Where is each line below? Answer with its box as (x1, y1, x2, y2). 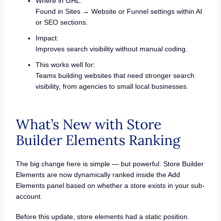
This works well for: (35, 60, 95, 69)
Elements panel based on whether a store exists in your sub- (15, 181, 205, 189)
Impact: (35, 34, 59, 42)
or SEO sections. (35, 18, 88, 26)
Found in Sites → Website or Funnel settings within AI (35, 7, 202, 15)
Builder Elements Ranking (15, 131, 180, 149)
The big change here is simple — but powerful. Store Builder (15, 159, 204, 168)
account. (15, 192, 42, 200)
